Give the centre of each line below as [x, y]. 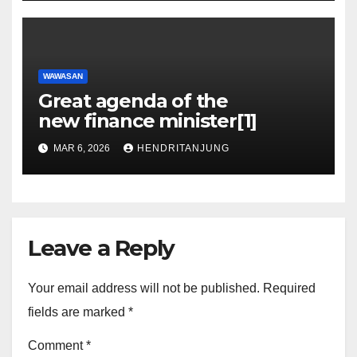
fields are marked [78, 312]
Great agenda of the [133, 100]
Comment [57, 346]
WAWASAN [63, 76]
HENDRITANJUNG [183, 149]
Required [289, 288]
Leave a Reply [101, 247]
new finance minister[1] [147, 120]
